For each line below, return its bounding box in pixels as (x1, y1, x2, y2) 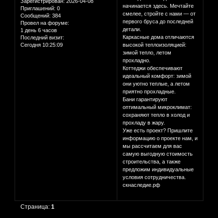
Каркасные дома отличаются (123, 34, 195, 40)
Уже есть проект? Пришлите (123, 127, 193, 134)
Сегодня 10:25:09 (20, 41, 63, 48)
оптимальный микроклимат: (123, 104, 192, 110)
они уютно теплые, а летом (123, 81, 190, 87)
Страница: (20, 203, 52, 210)
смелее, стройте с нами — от (123, 11, 196, 17)
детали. (123, 26, 142, 33)
